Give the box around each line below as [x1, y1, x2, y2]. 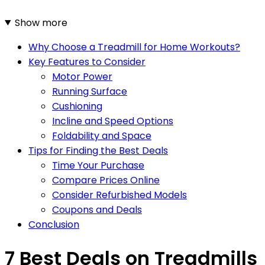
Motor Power [52, 69, 112, 83]
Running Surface [52, 84, 127, 98]
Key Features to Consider [28, 54, 146, 69]
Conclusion [28, 217, 79, 231]
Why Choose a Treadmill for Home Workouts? [28, 40, 240, 54]
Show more [14, 15, 67, 30]
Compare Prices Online [52, 173, 160, 187]
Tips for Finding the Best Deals [28, 143, 168, 157]
